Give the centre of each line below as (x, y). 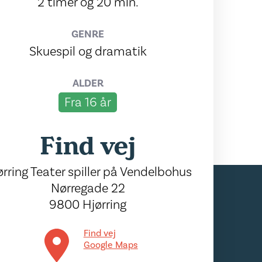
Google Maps (111, 245)
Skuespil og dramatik (88, 51)
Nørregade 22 (88, 188)
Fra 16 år (88, 102)
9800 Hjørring (88, 205)
